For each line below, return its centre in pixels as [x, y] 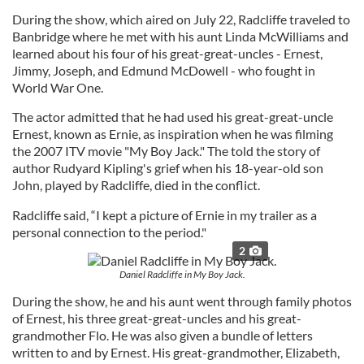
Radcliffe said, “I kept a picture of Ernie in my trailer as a [165, 215]
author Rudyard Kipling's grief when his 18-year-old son [168, 168]
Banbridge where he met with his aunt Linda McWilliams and [180, 36]
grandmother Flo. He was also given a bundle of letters [162, 335]
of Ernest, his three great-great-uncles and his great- [157, 318]
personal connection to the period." [109, 232]
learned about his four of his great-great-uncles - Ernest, [167, 53]
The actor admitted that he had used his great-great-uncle [173, 117]
